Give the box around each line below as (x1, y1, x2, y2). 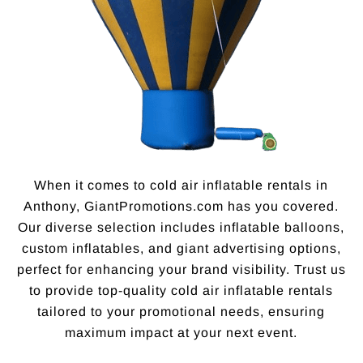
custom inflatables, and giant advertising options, (21, 241, 341, 256)
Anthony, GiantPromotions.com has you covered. (23, 199, 340, 214)
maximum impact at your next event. (65, 326, 298, 340)
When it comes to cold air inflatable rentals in (34, 178, 329, 193)
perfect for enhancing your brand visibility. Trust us (16, 263, 346, 277)
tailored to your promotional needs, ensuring (37, 305, 326, 319)
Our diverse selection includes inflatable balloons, (18, 220, 345, 235)
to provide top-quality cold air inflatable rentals (29, 284, 334, 298)
